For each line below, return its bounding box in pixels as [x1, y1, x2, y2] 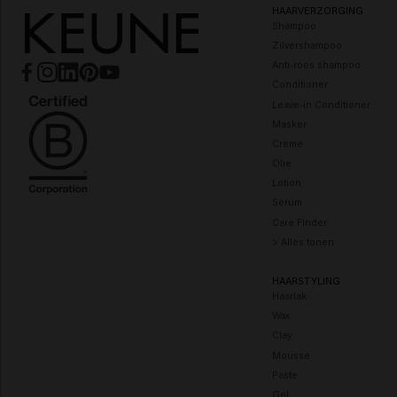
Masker [271, 116, 307, 130]
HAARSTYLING [271, 274, 340, 288]
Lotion [271, 175, 301, 190]
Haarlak [271, 289, 307, 302]
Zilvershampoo [271, 37, 342, 51]
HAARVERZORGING [271, 4, 363, 18]
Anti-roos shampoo [271, 58, 361, 72]
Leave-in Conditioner [271, 97, 370, 111]
